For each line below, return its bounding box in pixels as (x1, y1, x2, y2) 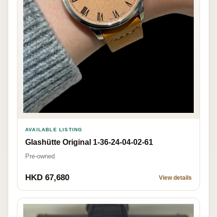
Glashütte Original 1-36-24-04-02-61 (25, 138, 153, 146)
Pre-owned (25, 152, 55, 160)
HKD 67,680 (25, 172, 69, 182)
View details (159, 174, 192, 181)
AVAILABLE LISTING (25, 126, 83, 132)
